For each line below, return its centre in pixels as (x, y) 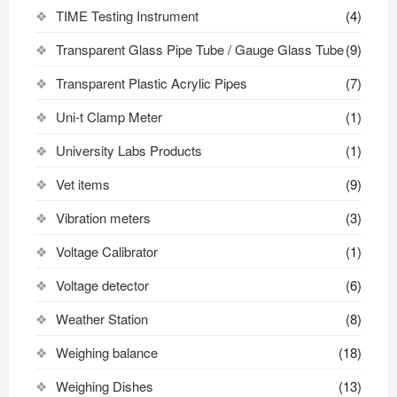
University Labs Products (128, 150)
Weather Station (101, 318)
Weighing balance (106, 352)
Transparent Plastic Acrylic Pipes (151, 82)
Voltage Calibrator (106, 251)
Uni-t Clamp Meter (109, 116)
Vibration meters (103, 217)
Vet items (82, 183)
